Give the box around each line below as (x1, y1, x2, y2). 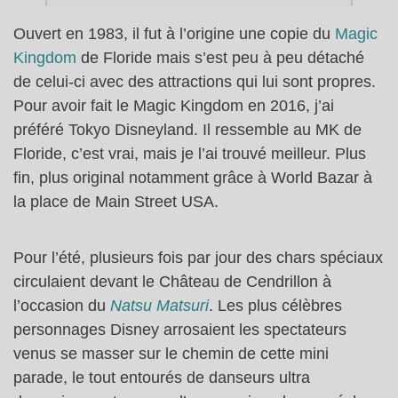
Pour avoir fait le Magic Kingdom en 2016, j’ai (13, 96, 334, 115)
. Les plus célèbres (209, 296, 342, 314)
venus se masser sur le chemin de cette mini (13, 344, 329, 362)
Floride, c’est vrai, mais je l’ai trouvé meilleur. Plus (13, 144, 366, 163)
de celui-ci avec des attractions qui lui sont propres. (13, 72, 376, 91)
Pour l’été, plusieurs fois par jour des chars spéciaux (13, 248, 383, 267)
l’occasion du (13, 296, 110, 314)
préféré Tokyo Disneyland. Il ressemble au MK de (13, 120, 362, 139)
